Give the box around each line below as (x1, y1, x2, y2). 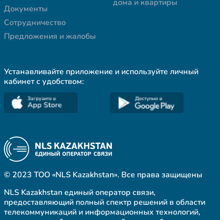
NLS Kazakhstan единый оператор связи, (4, 187, 156, 198)
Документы (4, 3, 48, 14)
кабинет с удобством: (4, 76, 84, 87)
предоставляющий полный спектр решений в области (4, 197, 205, 208)
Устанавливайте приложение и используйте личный (4, 66, 198, 77)
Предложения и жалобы (4, 30, 96, 42)
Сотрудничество (4, 17, 66, 28)
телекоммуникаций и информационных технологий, (4, 207, 200, 218)
